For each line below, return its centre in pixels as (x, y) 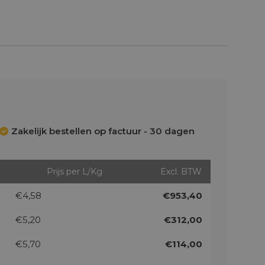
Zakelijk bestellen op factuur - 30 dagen (103, 131)
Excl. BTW (181, 172)
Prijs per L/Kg (74, 172)
